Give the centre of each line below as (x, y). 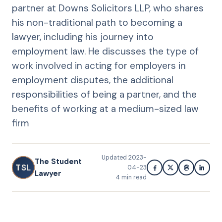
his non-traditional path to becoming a (97, 23)
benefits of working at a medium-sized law (105, 109)
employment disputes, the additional (93, 80)
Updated (115, 158)
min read (133, 177)
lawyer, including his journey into (83, 37)
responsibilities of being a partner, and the (104, 94)
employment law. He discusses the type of (105, 51)
